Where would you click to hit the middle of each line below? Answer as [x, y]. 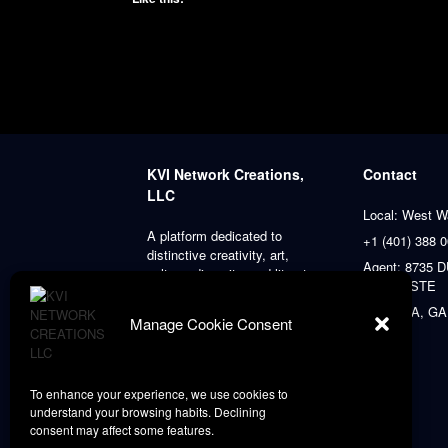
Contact [390, 174]
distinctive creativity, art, [218, 254]
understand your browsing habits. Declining [148, 411]
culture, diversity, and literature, [238, 273]
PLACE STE [399, 285]
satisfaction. [182, 311]
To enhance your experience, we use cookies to [159, 393]
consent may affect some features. [122, 429]
